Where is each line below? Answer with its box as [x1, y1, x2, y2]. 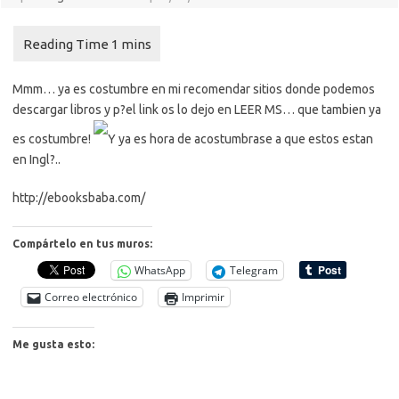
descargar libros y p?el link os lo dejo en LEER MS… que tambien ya [12, 102, 381, 117]
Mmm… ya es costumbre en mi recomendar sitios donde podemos [12, 82, 375, 96]
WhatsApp [134, 263, 185, 278]
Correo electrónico [45, 289, 137, 305]
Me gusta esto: [12, 338, 94, 350]
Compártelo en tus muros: [12, 238, 152, 249]
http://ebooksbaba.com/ [12, 191, 145, 205]
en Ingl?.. [12, 152, 61, 167]
